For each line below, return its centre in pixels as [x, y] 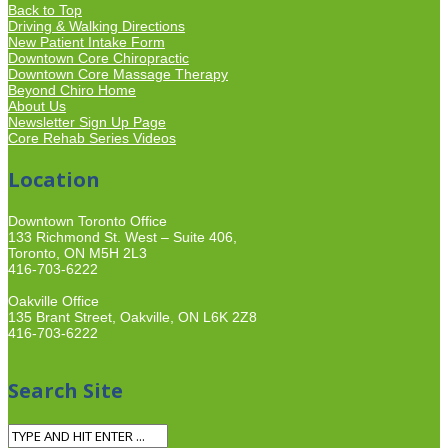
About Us [37, 106]
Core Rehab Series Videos [92, 138]
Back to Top [45, 10]
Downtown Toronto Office [87, 221]
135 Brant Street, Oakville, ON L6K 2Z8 [132, 317]
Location [54, 180]
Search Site [65, 391]
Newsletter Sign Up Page [87, 122]
